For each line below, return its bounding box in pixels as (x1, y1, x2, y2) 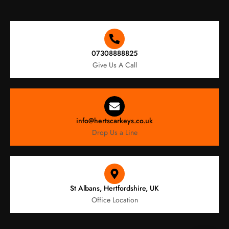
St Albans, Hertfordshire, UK (70, 183, 159, 194)
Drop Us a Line (91, 127, 138, 138)
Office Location (91, 195, 138, 205)
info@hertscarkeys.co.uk (76, 116, 153, 126)
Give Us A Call (92, 60, 137, 71)
